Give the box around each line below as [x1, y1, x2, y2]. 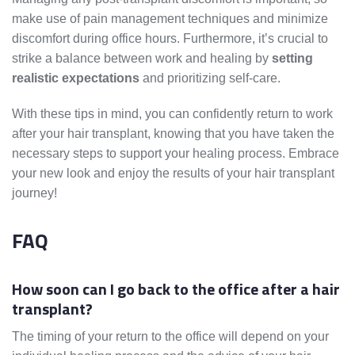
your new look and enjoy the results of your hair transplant [12, 166, 334, 181]
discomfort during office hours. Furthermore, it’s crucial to [12, 32, 328, 46]
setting [272, 52, 313, 66]
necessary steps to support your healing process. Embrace [12, 147, 339, 161]
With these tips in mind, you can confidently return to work [12, 107, 333, 121]
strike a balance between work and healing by [12, 52, 272, 66]
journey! [12, 186, 57, 200]
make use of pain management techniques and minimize [12, 12, 328, 26]
